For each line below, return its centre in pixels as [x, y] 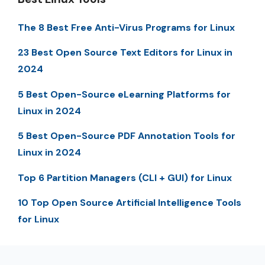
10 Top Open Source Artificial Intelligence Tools [130, 203]
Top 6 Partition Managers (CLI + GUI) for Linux [125, 177]
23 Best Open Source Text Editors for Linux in [125, 53]
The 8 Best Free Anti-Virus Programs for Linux [126, 28]
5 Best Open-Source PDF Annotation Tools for [127, 136]
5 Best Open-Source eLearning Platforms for [124, 94]
